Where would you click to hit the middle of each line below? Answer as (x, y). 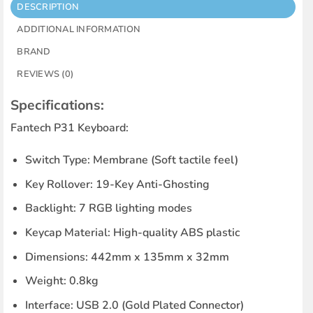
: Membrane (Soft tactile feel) (162, 160)
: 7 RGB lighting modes (132, 209)
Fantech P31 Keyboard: (69, 128)
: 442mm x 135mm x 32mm (157, 257)
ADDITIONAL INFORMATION (79, 29)
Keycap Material (66, 232)
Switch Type (56, 160)
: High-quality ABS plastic (173, 232)
